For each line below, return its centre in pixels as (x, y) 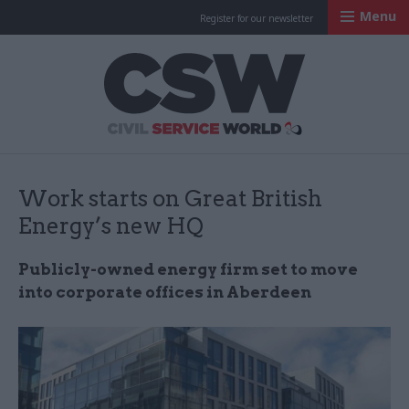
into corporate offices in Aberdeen (165, 292)
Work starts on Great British (170, 199)
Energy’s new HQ (111, 226)
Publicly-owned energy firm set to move (188, 269)
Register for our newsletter (257, 18)
